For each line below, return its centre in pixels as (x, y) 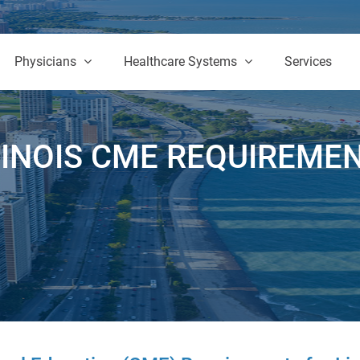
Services (308, 61)
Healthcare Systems (182, 61)
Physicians (47, 61)
